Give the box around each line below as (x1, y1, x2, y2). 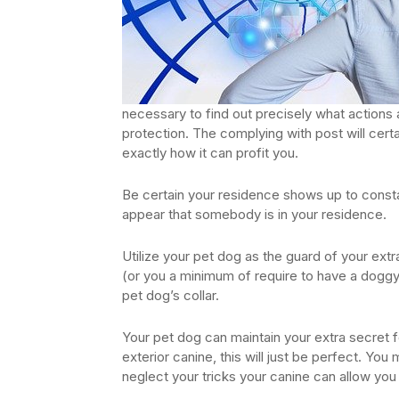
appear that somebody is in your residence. (122, 205, 387, 223)
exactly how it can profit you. (122, 143, 298, 161)
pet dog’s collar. (122, 286, 219, 304)
